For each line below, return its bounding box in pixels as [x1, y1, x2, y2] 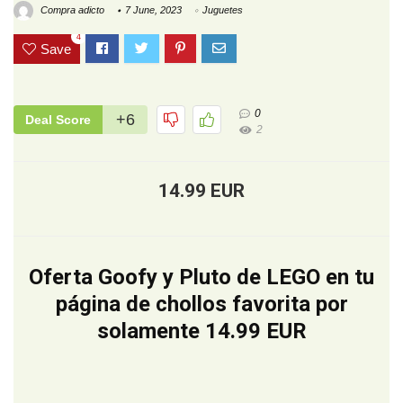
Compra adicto [38, 4, 104, 16]
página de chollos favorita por [55, 291, 348, 318]
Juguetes [202, 4, 243, 16]
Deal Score [25, 112, 91, 128]
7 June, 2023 [125, 4, 182, 16]
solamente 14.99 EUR [96, 318, 307, 345]
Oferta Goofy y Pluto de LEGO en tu [29, 264, 374, 291]
